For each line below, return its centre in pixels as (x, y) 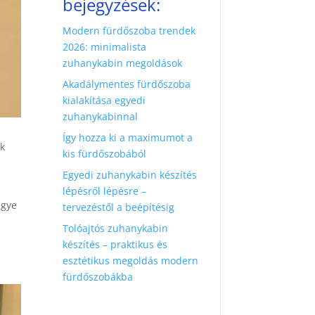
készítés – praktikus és (115, 244)
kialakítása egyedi (104, 100)
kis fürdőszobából (105, 153)
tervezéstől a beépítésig (119, 207)
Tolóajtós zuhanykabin (116, 228)
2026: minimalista (105, 46)
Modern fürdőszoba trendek (129, 30)
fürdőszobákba (98, 276)
